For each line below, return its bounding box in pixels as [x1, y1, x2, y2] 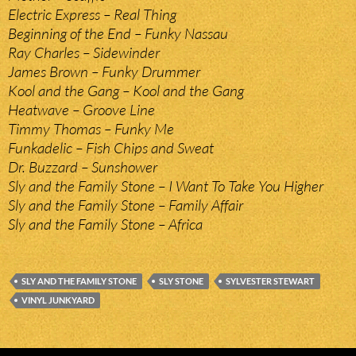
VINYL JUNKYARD [21, 295, 95, 306]
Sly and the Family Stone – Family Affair [8, 195, 243, 215]
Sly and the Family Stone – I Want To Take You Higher [8, 176, 323, 196]
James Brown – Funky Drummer [8, 62, 200, 82]
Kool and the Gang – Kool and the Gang [8, 81, 244, 101]
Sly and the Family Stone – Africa [8, 215, 203, 234]
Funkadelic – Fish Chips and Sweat [8, 138, 214, 158]
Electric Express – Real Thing [8, 5, 176, 25]
